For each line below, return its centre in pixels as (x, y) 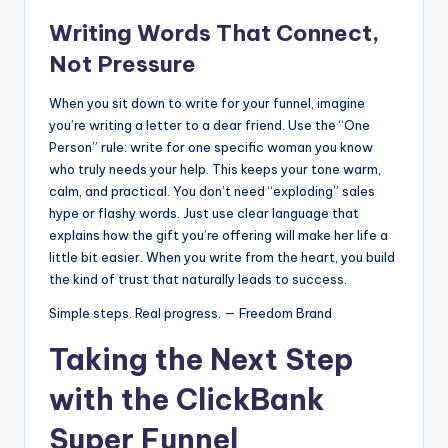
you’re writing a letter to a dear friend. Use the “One (209, 124)
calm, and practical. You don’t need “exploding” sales (212, 190)
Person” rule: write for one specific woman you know (211, 146)
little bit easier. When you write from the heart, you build (222, 256)
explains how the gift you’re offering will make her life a (218, 234)
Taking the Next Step (201, 359)
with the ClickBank (186, 399)
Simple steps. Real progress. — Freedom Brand (190, 312)
